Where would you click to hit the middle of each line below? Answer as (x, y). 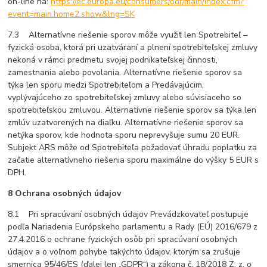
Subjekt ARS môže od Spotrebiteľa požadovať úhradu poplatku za (133, 148)
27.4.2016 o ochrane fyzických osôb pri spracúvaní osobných (123, 240)
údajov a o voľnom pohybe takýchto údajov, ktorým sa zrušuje (124, 252)
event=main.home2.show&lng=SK (72, 14)
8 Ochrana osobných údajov (65, 194)
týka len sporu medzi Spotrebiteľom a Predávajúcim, (106, 85)
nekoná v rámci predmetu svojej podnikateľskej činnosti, (113, 60)
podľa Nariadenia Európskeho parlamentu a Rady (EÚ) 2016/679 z (133, 227)
